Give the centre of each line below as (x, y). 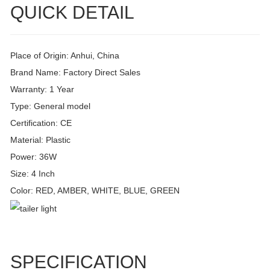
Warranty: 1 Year (42, 89)
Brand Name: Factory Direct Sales (75, 73)
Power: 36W (33, 157)
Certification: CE (41, 123)
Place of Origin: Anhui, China (65, 56)
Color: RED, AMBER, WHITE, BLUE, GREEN (95, 191)
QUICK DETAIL (72, 13)
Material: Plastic (40, 140)
